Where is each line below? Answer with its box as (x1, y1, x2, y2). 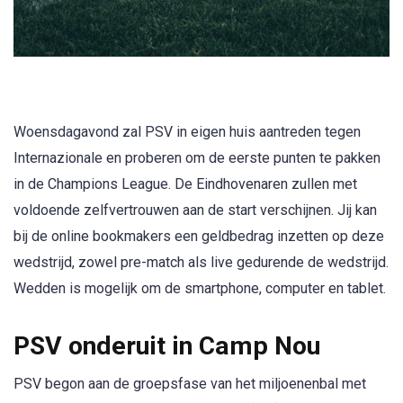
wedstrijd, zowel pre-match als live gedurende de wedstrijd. (13, 254, 389, 272)
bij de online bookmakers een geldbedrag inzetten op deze (13, 228, 384, 246)
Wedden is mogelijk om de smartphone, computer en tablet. (13, 280, 386, 298)
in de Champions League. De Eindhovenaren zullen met (13, 175, 357, 193)
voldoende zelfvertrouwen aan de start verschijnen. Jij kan (13, 201, 377, 219)
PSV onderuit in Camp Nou (13, 331, 320, 362)
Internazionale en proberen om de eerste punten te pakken (13, 149, 381, 167)
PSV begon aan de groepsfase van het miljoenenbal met (13, 375, 366, 393)
